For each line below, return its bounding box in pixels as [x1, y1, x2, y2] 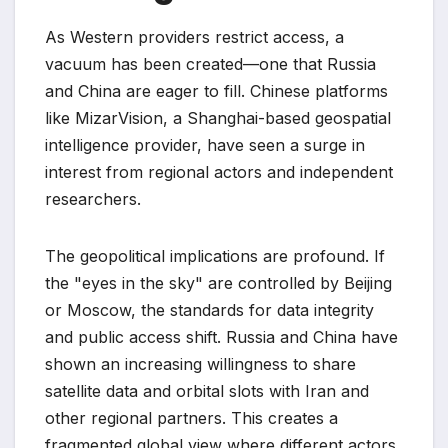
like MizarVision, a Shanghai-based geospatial [45, 108, 391, 129]
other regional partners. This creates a [45, 408, 338, 429]
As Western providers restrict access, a [45, 27, 344, 48]
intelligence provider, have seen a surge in [45, 135, 365, 156]
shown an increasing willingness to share [45, 354, 356, 375]
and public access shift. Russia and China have [45, 327, 398, 348]
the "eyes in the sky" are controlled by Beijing [45, 273, 392, 294]
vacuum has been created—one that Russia [45, 54, 376, 75]
